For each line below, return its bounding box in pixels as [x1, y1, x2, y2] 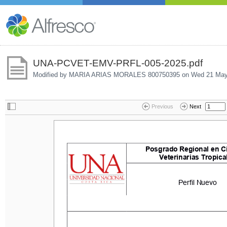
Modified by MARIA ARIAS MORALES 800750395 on [32, 70, 191, 79]
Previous [151, 103, 173, 110]
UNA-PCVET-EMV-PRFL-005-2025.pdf [32, 57, 203, 68]
